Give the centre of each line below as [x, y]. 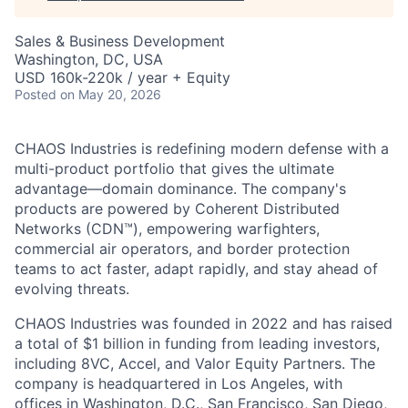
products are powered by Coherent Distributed [177, 209]
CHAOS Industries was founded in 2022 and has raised [204, 323]
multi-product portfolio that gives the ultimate [174, 168]
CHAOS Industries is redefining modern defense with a [202, 148]
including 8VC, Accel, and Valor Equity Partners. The [195, 363]
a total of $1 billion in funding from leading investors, [197, 343]
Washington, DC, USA [89, 59]
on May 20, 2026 [111, 94]
